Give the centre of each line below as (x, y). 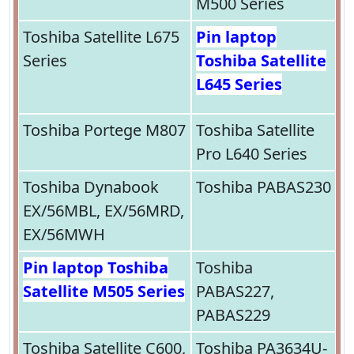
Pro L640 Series (252, 154)
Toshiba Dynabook (91, 187)
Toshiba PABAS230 (264, 187)
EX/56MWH (64, 235)
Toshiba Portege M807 (104, 130)
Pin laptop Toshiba (96, 268)
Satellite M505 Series (104, 292)
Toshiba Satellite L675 (101, 37)
